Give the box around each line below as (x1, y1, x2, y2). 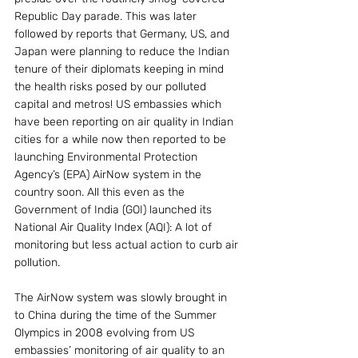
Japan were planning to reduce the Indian (14, 45, 233, 58)
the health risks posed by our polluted (14, 80, 209, 93)
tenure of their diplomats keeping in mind (14, 62, 227, 76)
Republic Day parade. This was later (14, 10, 200, 23)
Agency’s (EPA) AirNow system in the (14, 168, 205, 181)
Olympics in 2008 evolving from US (14, 326, 197, 340)
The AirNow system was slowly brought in (14, 291, 230, 304)
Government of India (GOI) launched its (14, 203, 215, 217)
